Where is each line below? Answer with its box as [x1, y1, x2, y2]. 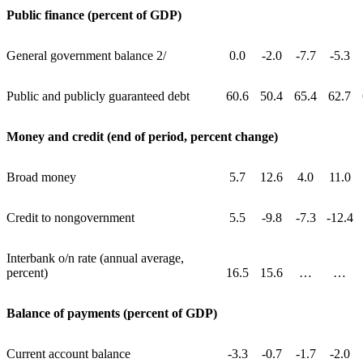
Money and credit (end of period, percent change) [6, 130, 278, 144]
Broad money [6, 170, 76, 185]
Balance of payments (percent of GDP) [6, 306, 217, 321]
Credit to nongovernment [6, 211, 135, 225]
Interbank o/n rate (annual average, [6, 251, 184, 266]
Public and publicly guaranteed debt [6, 89, 190, 104]
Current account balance [6, 347, 130, 361]
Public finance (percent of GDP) [6, 8, 181, 23]
